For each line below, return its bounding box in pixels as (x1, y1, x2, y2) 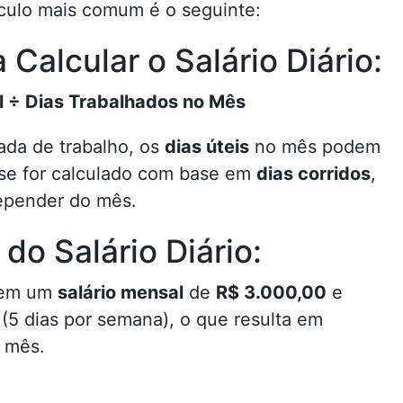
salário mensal (58, 282, 184, 303)
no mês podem (249, 136, 381, 157)
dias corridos (256, 163, 371, 184)
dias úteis (165, 136, 249, 157)
